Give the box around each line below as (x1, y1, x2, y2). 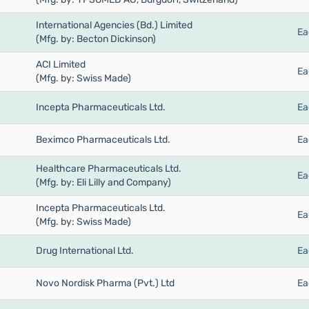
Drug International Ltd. (35, 245, 134, 257)
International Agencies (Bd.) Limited (35, 19, 192, 32)
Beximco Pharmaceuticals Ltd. (35, 134, 170, 146)
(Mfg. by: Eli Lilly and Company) (35, 177, 171, 189)
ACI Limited (35, 59, 86, 71)
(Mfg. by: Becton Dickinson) (35, 33, 156, 46)
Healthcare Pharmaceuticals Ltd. (35, 163, 181, 175)
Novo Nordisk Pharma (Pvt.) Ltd (35, 277, 175, 290)
